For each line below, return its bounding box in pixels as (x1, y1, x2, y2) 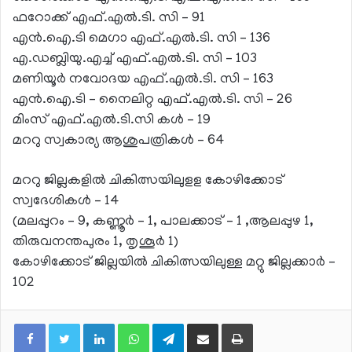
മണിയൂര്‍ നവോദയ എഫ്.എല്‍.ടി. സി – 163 (13, 72, 273, 89)
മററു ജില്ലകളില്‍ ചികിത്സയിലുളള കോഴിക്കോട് (13, 174, 284, 190)
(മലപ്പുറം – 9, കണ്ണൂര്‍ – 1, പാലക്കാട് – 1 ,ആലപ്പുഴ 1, (13, 214, 313, 231)
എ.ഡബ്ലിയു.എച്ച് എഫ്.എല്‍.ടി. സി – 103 (13, 52, 257, 68)
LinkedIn (114, 317, 155, 330)
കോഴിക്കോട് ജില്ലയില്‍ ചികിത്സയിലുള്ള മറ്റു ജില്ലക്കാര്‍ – (13, 255, 335, 272)
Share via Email (218, 317, 243, 330)
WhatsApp (148, 317, 199, 330)
